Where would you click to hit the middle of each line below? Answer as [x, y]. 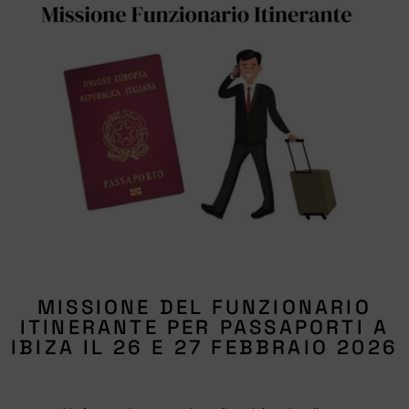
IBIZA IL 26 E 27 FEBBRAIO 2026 [204, 346]
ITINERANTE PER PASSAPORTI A [204, 326]
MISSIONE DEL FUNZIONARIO [204, 306]
